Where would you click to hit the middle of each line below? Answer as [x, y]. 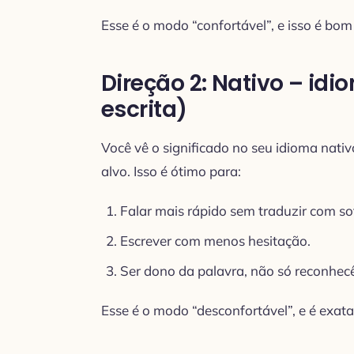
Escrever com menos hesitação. [215, 240]
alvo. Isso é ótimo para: [171, 171]
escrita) [144, 109]
